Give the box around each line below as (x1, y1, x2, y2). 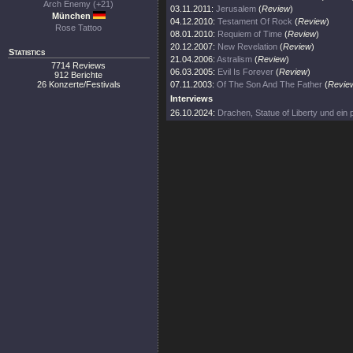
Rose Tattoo (55, 23, 102, 32)
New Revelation (217, 42, 277, 51)
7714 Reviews (51, 61, 106, 70)
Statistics (9, 47, 45, 57)
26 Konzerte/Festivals (37, 80, 121, 89)
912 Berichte (54, 70, 103, 80)
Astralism (217, 54, 252, 64)
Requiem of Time (217, 29, 282, 39)
